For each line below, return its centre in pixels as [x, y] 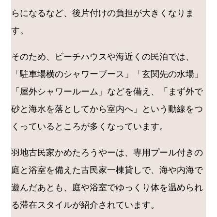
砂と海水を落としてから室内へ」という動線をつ [107, 109]
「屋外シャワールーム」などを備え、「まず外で [107, 92]
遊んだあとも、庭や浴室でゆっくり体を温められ [107, 188]
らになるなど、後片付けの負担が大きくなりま [103, 13]
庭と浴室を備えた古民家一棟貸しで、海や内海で [107, 170]
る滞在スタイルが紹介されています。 [85, 205]
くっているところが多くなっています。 [90, 127]
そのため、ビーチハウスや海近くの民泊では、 [103, 57]
